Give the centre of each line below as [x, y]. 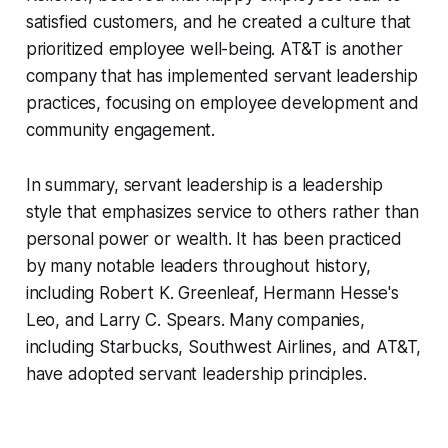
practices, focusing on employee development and [222, 103]
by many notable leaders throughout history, [198, 266]
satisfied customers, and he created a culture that [218, 22]
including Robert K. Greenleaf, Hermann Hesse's [212, 293]
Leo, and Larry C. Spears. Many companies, [195, 320]
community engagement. [120, 130]
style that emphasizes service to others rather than [222, 212]
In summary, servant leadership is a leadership [204, 185]
